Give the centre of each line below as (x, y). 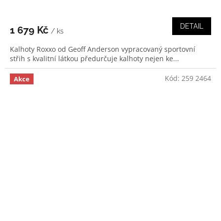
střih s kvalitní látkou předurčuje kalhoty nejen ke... (94, 58)
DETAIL (192, 26)
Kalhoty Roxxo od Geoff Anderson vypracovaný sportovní (103, 49)
